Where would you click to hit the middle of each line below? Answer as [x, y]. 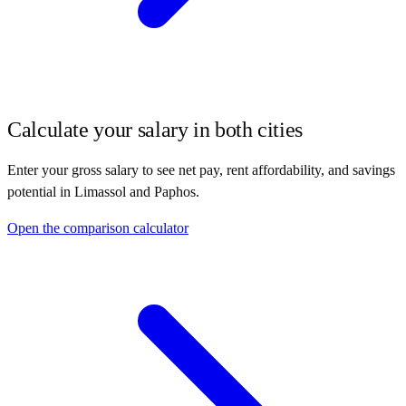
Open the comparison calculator [98, 227]
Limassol [100, 191]
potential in [41, 191]
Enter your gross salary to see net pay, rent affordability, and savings [201, 169]
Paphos [175, 191]
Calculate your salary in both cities [155, 129]
